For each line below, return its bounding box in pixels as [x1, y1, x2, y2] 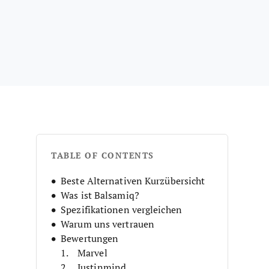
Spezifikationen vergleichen [61, 203, 182, 216]
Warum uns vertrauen [61, 217, 155, 230]
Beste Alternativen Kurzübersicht [61, 174, 205, 187]
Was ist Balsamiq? [61, 189, 139, 201]
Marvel [77, 246, 107, 259]
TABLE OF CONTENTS [51, 149, 154, 162]
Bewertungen [61, 232, 119, 244]
